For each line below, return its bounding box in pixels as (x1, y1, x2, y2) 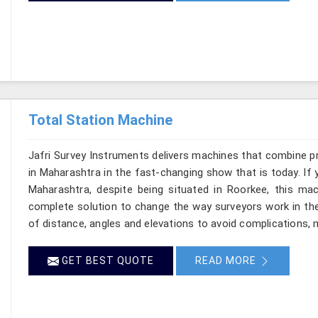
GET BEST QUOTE (58, 254, 154, 266)
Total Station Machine (28, 111, 172, 128)
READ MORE (194, 254, 259, 266)
